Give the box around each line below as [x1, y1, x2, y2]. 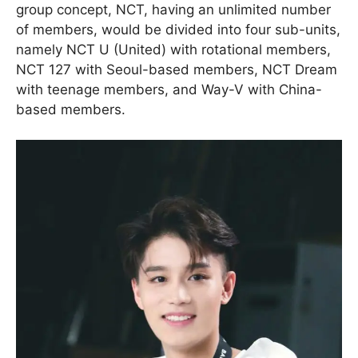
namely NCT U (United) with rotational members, [16, 41, 331, 58]
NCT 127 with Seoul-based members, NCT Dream [16, 61, 337, 78]
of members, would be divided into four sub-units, [16, 21, 340, 38]
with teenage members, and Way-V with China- [16, 81, 322, 97]
